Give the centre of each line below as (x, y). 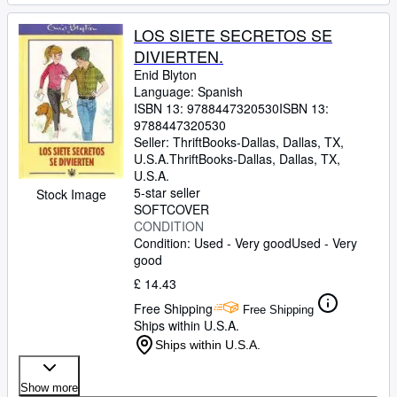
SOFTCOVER (171, 209)
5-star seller (167, 192)
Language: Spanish (188, 91)
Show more (49, 388)
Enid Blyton (165, 74)
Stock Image (71, 194)
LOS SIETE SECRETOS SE (233, 35)
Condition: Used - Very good (213, 243)
